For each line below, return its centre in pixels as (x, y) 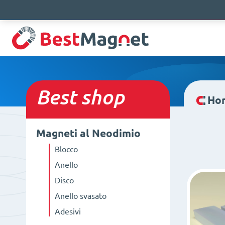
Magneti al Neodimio (88, 134)
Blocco (66, 149)
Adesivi (68, 212)
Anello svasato (80, 196)
